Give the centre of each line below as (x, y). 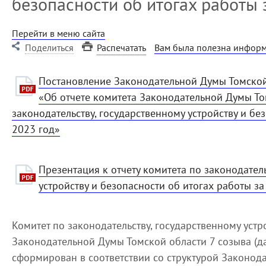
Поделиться (49, 47)
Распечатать (121, 47)
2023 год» (36, 129)
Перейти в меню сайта (58, 33)
